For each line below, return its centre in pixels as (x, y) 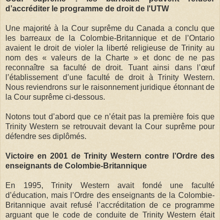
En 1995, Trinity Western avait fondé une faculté (110, 185)
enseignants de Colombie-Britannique (76, 165)
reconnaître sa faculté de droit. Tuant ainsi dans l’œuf (110, 67)
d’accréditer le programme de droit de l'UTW (87, 8)
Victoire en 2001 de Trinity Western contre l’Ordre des (110, 156)
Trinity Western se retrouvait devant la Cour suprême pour (110, 126)
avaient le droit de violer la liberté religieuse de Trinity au (110, 48)
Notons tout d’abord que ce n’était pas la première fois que (110, 116)
